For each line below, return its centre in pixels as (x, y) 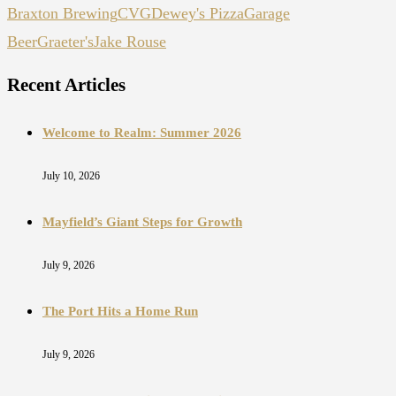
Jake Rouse (130, 42)
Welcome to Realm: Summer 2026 (142, 133)
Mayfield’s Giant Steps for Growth (142, 221)
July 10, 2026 (71, 175)
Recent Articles (66, 85)
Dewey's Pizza (198, 14)
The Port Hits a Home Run (120, 311)
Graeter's (65, 42)
